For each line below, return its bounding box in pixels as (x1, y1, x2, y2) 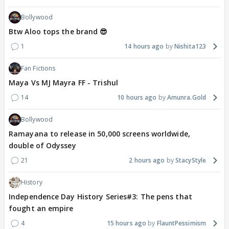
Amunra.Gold (167, 93, 206, 102)
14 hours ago (124, 42, 164, 51)
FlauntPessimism (156, 219, 206, 228)
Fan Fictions (21, 64, 56, 73)
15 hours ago (106, 219, 147, 228)
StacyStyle (175, 156, 206, 165)
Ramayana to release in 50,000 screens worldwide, (9, 129, 190, 139)
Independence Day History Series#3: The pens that (9, 192, 192, 202)
